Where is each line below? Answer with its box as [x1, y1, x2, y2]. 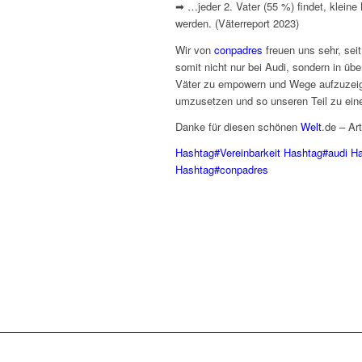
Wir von [175, 41, 214, 57]
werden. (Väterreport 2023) [175, 15, 299, 32]
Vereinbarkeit [220, 144, 280, 160]
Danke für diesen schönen [175, 118, 301, 134]
